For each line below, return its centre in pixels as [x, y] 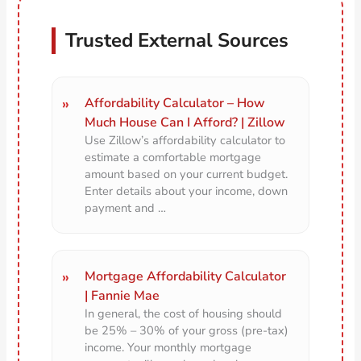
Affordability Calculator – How [175, 104]
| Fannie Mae [122, 296]
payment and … [126, 208]
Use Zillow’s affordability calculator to [185, 141]
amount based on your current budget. [187, 174]
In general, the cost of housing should [184, 314]
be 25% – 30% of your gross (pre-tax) [187, 331]
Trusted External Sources [177, 41]
